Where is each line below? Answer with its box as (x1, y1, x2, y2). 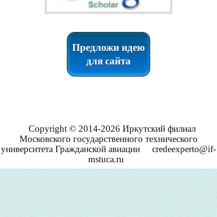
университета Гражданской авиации (1, 143, 140, 154)
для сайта (86, 55, 131, 67)
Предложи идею (72, 41, 145, 53)
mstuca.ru (88, 154, 124, 165)
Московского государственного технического (19, 133, 198, 144)
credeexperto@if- (152, 143, 216, 154)
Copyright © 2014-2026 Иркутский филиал (29, 123, 196, 134)
